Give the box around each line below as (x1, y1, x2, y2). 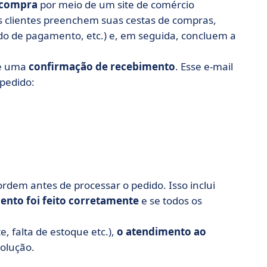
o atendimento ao (117, 225, 206, 238)
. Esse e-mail (175, 60, 233, 73)
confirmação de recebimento (29, 60, 175, 73)
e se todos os (139, 194, 202, 207)
